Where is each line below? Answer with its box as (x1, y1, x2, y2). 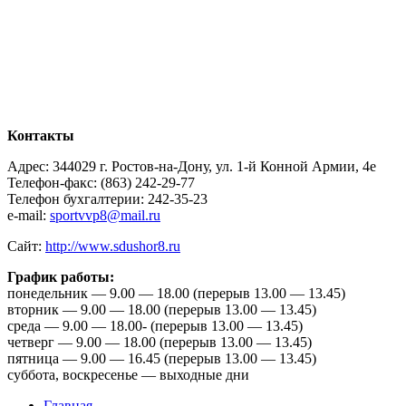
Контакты (7, 128, 74, 144)
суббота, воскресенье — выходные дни (7, 367, 249, 383)
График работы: (7, 269, 114, 285)
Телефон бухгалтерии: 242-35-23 (7, 191, 208, 208)
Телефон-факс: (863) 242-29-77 (7, 175, 195, 191)
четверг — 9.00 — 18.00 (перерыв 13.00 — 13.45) (7, 334, 312, 351)
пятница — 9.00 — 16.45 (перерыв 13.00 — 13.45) (7, 351, 316, 367)
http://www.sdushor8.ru (45, 238, 180, 255)
